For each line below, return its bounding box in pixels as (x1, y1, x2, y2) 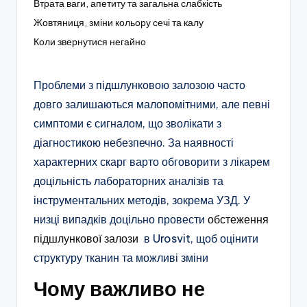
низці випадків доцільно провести (34, 212, 208, 227)
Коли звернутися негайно (34, 36, 146, 49)
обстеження (208, 212, 269, 227)
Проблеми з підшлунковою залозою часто (34, 78, 245, 93)
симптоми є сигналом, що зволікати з (34, 116, 221, 131)
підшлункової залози (34, 232, 138, 246)
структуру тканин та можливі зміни (34, 251, 208, 265)
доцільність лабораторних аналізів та (34, 174, 223, 188)
